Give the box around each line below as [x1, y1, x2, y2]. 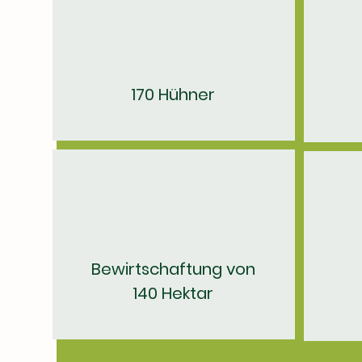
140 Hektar [133, 282, 213, 305]
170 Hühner [131, 83, 215, 106]
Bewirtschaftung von [90, 258, 255, 280]
